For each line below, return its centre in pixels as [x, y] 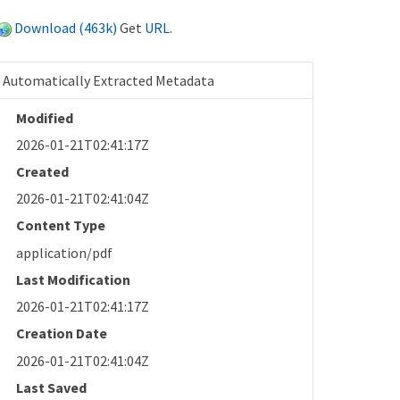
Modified [45, 117]
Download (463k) [66, 27]
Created [43, 171]
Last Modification [74, 279]
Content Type [61, 225]
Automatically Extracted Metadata [109, 80]
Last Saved [52, 387]
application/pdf [65, 252]
